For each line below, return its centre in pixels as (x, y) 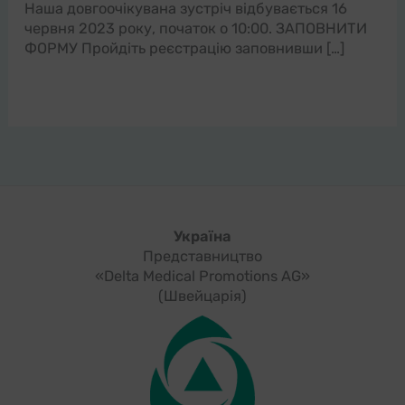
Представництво (202, 257)
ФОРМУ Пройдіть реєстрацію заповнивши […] (184, 49)
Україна (202, 237)
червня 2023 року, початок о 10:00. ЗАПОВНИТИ (195, 29)
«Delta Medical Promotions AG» (202, 277)
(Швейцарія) (202, 297)
